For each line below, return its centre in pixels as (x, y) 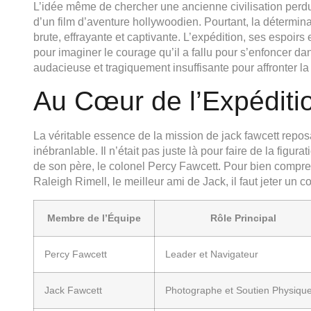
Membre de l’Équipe (94, 218)
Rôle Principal (243, 218)
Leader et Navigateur (212, 254)
